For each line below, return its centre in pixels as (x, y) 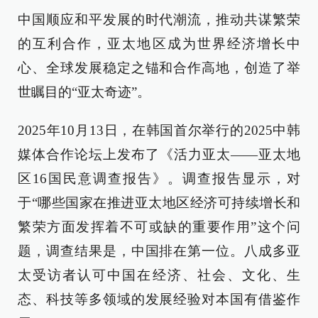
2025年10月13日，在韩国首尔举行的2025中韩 (159, 130)
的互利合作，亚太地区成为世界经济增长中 (159, 43)
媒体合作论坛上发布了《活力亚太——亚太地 (159, 154)
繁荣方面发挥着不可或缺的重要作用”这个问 (159, 226)
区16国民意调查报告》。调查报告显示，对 (159, 178)
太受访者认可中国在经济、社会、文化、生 (159, 275)
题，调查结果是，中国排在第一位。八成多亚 (159, 251)
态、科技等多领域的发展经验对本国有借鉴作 (159, 299)
